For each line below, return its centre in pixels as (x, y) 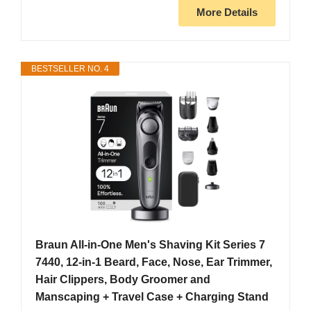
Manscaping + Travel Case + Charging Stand (152, 297)
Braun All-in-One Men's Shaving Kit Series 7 (150, 245)
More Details (227, 12)
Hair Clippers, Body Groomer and (123, 280)
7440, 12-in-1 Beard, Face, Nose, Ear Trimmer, (154, 262)
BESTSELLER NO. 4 (70, 69)
